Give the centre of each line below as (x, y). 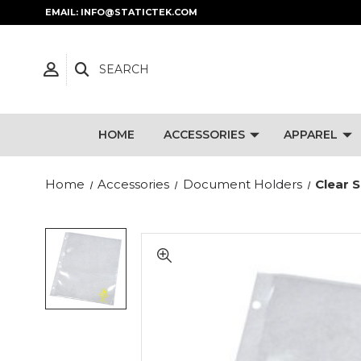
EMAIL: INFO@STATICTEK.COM (121, 12)
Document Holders (242, 184)
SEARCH (124, 69)
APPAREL (310, 135)
